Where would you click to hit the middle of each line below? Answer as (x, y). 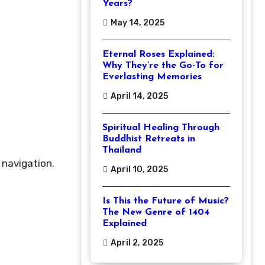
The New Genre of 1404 (156, 212)
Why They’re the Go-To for (163, 66)
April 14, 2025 (139, 96)
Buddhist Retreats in (149, 139)
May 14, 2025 (138, 23)
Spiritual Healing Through (161, 128)
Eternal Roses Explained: (159, 54)
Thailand (122, 150)
